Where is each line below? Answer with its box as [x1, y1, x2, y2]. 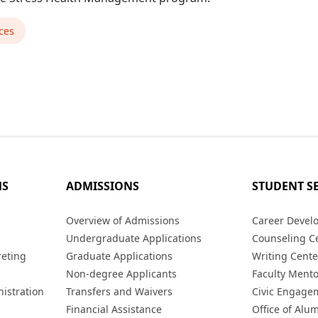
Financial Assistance [65, 302, 162, 316]
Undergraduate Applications [65, 231, 202, 245]
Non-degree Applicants [65, 267, 177, 280]
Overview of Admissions [65, 214, 180, 227]
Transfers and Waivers [65, 285, 172, 298]
